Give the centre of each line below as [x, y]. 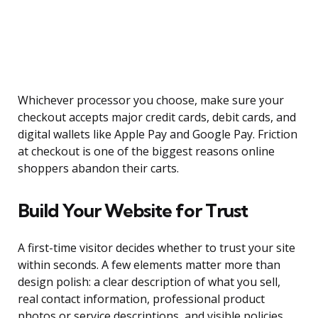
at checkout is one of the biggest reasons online [146, 152]
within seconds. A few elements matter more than [149, 265]
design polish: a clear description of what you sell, [149, 282]
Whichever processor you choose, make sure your [151, 100]
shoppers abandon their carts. [98, 169]
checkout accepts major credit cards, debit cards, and [157, 117]
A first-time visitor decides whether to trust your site [157, 248]
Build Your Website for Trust [133, 211]
